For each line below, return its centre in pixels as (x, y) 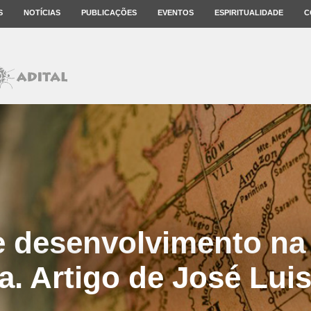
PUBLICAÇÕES (109, 12)
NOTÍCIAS (42, 12)
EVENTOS (176, 12)
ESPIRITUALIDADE (249, 12)
